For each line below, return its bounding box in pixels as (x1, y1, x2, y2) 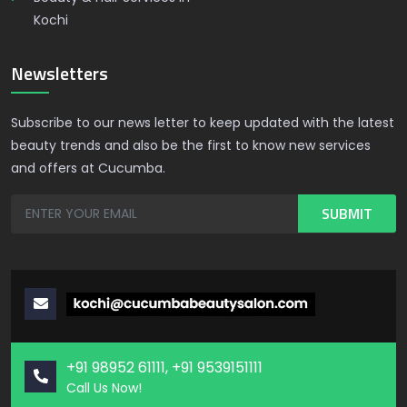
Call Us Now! (66, 378, 142, 397)
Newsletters (11, 59, 108, 87)
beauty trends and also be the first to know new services (11, 136, 371, 154)
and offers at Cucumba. (11, 159, 165, 177)
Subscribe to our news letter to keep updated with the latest (11, 114, 394, 132)
